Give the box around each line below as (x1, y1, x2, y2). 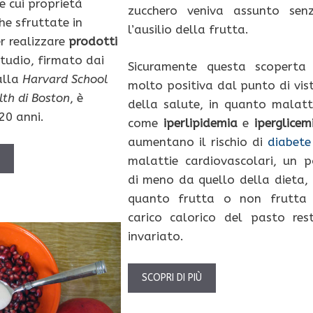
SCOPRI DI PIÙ (141, 272, 202, 284)
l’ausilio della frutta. (127, 22, 249, 37)
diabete (268, 134, 312, 149)
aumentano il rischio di (127, 134, 268, 149)
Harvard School (22, 71, 109, 86)
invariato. (127, 228, 184, 243)
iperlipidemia (163, 115, 238, 130)
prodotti (68, 34, 118, 48)
